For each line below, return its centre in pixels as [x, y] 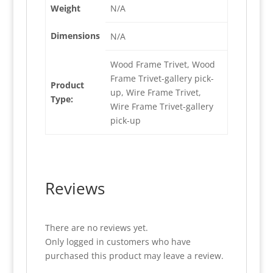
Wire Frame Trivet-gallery [161, 106]
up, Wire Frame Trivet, [155, 92]
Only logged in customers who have [118, 242]
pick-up [125, 120]
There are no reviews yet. [96, 228]
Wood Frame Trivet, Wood [162, 64]
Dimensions [75, 36]
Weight [65, 8]
